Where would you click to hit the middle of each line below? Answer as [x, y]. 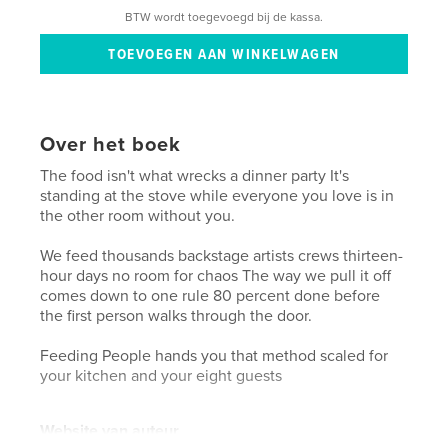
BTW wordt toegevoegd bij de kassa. [224, 16]
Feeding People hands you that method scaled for [214, 355]
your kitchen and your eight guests [161, 375]
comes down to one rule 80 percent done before [210, 295]
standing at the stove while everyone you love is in [217, 195]
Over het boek [111, 144]
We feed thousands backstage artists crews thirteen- [222, 255]
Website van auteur [110, 430]
